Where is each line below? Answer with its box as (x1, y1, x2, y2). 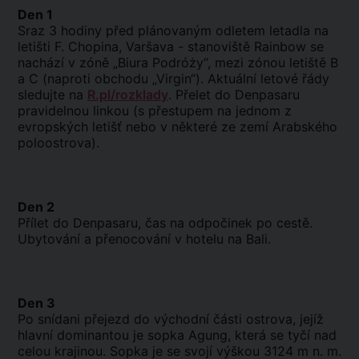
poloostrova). (18, 135, 99, 151)
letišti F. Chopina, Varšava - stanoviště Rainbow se (18, 38, 324, 54)
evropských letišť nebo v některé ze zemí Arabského (18, 119, 337, 135)
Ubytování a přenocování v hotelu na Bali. (18, 231, 271, 247)
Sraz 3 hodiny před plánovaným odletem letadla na (18, 22, 329, 38)
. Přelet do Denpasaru (168, 87, 300, 103)
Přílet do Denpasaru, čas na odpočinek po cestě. (18, 215, 313, 231)
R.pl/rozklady (87, 87, 168, 103)
